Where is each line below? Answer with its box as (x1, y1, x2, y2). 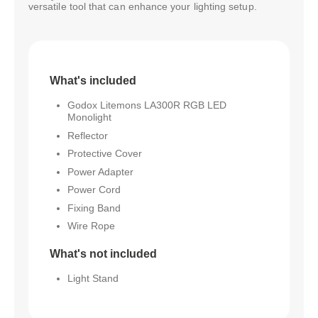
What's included (50, 75, 136, 87)
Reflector (67, 129, 108, 141)
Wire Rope (67, 220, 115, 232)
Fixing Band (67, 202, 121, 214)
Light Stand (67, 273, 119, 285)
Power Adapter (67, 165, 133, 177)
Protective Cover (67, 148, 142, 160)
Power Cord (67, 184, 121, 196)
